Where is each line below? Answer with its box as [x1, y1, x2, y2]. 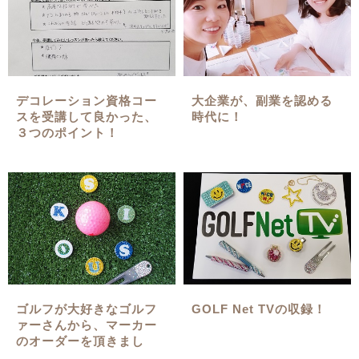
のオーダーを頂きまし [16, 333, 145, 348]
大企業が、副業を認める [192, 93, 333, 107]
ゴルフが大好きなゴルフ [16, 301, 158, 316]
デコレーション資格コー [16, 93, 158, 107]
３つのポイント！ [16, 125, 119, 139]
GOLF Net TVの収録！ [192, 301, 327, 316]
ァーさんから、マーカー [16, 317, 158, 332]
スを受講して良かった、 [16, 109, 158, 123]
